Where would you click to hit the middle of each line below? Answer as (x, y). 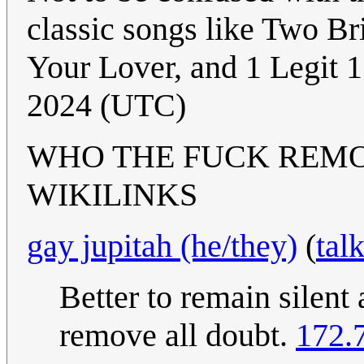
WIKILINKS (112, 195)
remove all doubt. (178, 336)
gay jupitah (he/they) (162, 246)
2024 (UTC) (106, 106)
